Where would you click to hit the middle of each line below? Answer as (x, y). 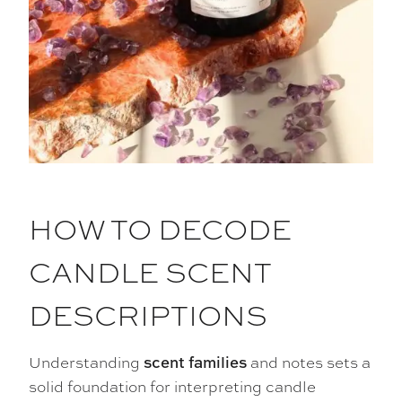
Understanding (86, 362)
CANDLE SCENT (150, 271)
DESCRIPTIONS (148, 315)
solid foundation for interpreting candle (172, 386)
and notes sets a (309, 362)
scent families (195, 363)
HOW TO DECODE (160, 228)
